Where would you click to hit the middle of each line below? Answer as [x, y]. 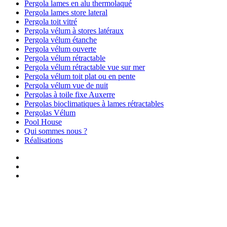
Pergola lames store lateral [66, 13]
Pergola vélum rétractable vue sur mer [85, 67]
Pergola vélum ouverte [60, 49]
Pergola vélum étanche [61, 40]
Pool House [43, 122]
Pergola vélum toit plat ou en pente [80, 77]
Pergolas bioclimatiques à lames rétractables [94, 104]
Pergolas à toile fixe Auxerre [70, 95]
